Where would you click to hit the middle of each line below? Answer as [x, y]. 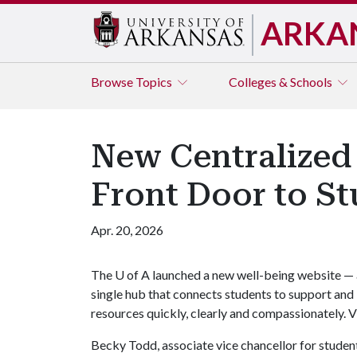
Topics [155, 82]
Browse [113, 82]
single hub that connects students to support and [222, 294]
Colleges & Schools [282, 82]
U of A [132, 275]
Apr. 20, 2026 [127, 230]
